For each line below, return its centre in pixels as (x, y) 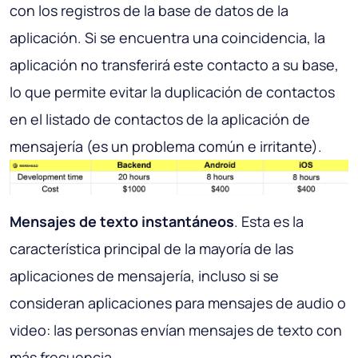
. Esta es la (269, 222)
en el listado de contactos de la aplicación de (160, 119)
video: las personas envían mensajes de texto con (176, 330)
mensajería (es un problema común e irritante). (166, 147)
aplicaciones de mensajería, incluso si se (144, 276)
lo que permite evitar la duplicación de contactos (172, 92)
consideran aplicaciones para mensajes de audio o (178, 303)
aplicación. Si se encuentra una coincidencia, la (167, 38)
